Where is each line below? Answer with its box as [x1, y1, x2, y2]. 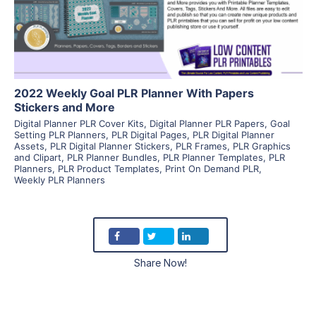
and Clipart [13, 151, 61, 163]
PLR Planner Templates [162, 151, 263, 163]
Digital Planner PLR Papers [149, 117, 265, 129]
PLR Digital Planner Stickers [49, 140, 170, 152]
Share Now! [133, 256, 187, 269]
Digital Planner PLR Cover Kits [13, 117, 144, 129]
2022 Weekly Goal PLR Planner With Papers [13, 85, 254, 100]
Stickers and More [13, 99, 115, 114]
